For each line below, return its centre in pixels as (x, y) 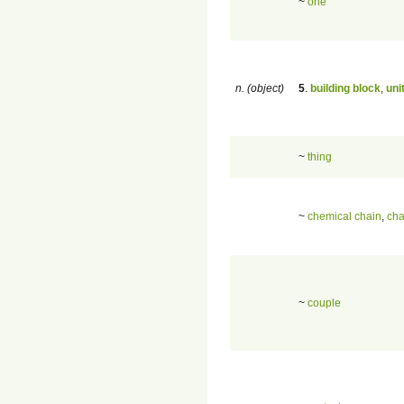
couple (324, 303)
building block (345, 88)
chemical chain (344, 216)
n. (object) (260, 88)
